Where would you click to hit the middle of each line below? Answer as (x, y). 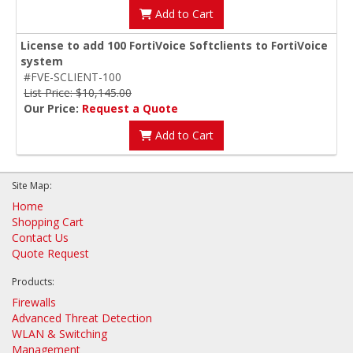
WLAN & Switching (59, 333)
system (42, 61)
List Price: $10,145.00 (78, 92)
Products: (33, 281)
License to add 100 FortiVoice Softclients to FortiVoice (174, 45)
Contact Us (40, 237)
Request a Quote (130, 108)
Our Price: (53, 108)
